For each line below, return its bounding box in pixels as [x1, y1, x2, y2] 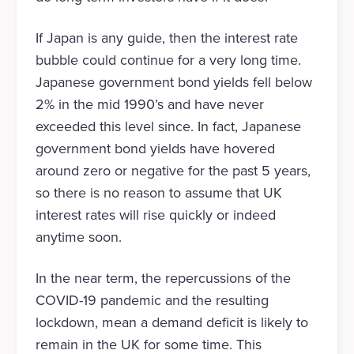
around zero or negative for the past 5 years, [35, 160, 311, 182]
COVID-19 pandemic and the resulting [35, 290, 269, 311]
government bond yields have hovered [35, 138, 275, 160]
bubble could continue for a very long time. [35, 50, 301, 71]
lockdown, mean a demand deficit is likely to [35, 312, 308, 333]
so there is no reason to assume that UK [35, 183, 282, 204]
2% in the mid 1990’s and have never [35, 94, 264, 115]
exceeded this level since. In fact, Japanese [35, 116, 301, 137]
